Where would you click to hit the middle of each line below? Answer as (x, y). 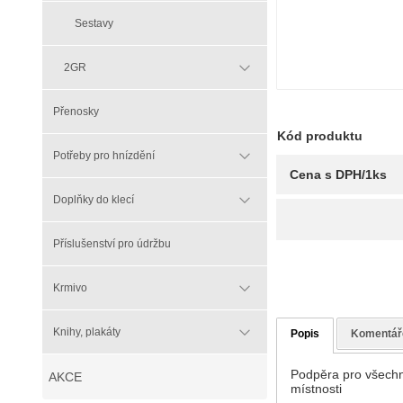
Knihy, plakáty (87, 332)
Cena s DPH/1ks (338, 175)
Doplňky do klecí (94, 200)
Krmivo (70, 288)
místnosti (316, 389)
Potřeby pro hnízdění (104, 156)
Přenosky (76, 112)
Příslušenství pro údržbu (112, 244)
